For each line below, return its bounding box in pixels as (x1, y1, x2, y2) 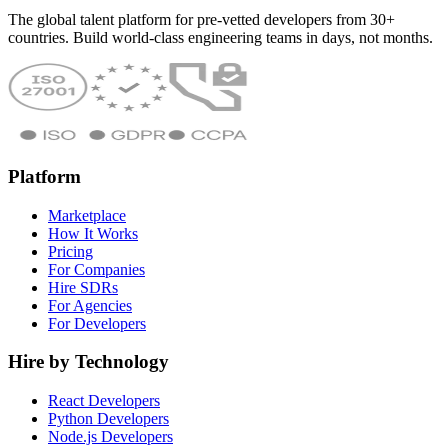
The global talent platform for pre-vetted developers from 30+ (8, 11, 395, 29)
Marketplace (48, 206, 126, 224)
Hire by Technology (8, 351, 169, 373)
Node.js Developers (48, 428, 173, 445)
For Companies (48, 260, 145, 278)
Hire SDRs (48, 278, 118, 296)
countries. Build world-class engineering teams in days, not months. (8, 29, 433, 47)
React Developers (48, 392, 160, 409)
